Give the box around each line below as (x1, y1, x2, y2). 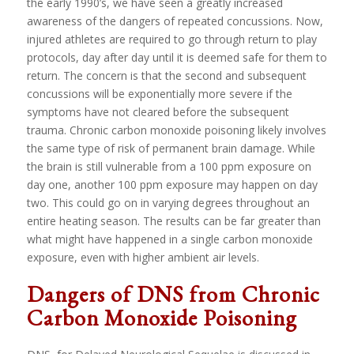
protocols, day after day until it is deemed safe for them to (26, 50, 327, 66)
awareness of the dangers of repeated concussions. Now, (26, 13, 323, 29)
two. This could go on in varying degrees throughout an (26, 195, 310, 211)
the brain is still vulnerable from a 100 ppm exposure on (26, 159, 311, 175)
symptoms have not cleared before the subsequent (26, 104, 289, 120)
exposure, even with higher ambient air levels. (26, 250, 259, 265)
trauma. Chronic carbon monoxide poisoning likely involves (26, 122, 326, 138)
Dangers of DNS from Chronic (26, 280, 320, 309)
